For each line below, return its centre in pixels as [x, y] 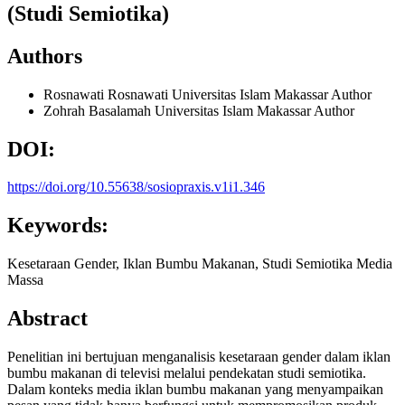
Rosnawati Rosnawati [108, 94]
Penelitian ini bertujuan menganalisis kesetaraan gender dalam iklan [199, 357]
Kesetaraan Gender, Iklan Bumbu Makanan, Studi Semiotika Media [200, 264]
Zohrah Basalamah [99, 110]
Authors [45, 56]
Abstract [47, 319]
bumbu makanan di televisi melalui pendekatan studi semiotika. [187, 373]
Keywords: [58, 226]
